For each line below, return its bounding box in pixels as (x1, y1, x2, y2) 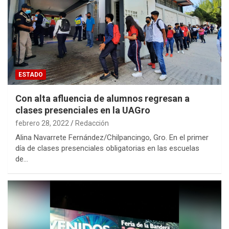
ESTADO (18, 71, 43, 78)
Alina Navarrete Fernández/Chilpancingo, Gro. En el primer (15, 132, 209, 142)
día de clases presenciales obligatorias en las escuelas (15, 143, 199, 153)
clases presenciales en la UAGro (15, 104, 150, 116)
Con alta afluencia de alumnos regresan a (15, 93, 190, 104)
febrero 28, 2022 (15, 119, 69, 127)
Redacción (75, 119, 109, 127)
